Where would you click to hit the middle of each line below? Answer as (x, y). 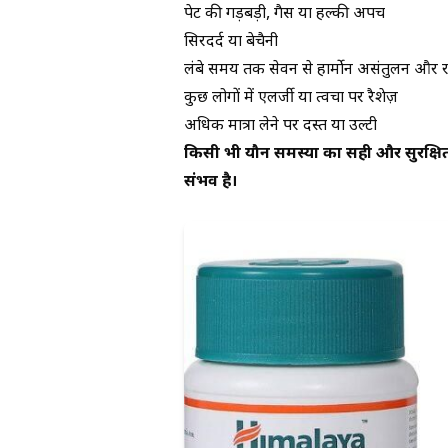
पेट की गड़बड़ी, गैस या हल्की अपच (284, 14)
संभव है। (210, 182)
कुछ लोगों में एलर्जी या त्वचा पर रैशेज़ (291, 98)
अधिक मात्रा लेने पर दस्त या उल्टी (280, 126)
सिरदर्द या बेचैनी (231, 42)
